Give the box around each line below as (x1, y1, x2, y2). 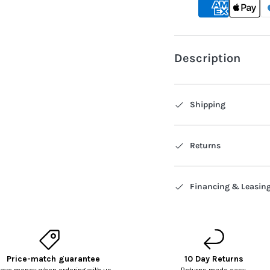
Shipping (190, 99, 225, 110)
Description (174, 51, 240, 66)
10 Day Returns (184, 254, 243, 265)
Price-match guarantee (6, 254, 100, 265)
